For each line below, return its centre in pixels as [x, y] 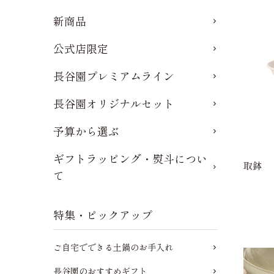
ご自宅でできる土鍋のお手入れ [113, 247]
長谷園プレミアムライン [114, 76]
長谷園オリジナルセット [114, 103]
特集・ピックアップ [103, 215]
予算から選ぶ [86, 131]
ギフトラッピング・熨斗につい [130, 158]
